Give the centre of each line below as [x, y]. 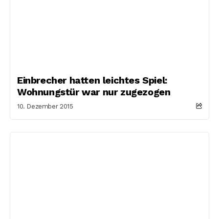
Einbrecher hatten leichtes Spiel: [92, 80]
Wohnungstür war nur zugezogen [94, 92]
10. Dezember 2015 [45, 106]
